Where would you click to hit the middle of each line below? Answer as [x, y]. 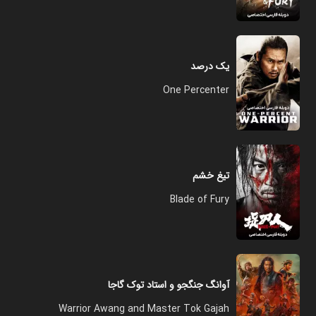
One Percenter [196, 90]
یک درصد [210, 66]
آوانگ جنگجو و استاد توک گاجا [169, 285]
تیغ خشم [211, 176]
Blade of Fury [200, 200]
